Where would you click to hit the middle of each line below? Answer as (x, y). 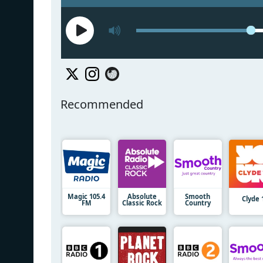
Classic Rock (142, 203)
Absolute (142, 196)
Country (198, 203)
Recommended (102, 104)
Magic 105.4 (86, 196)
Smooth (198, 196)
